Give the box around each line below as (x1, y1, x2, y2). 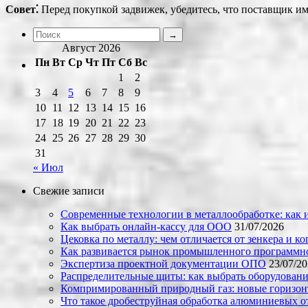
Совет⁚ (5, 3, 38, 16)
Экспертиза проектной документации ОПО (60, 258, 266, 270)
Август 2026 (62, 42, 120, 54)
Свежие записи (33, 185, 104, 197)
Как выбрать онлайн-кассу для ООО (60, 221, 232, 233)
